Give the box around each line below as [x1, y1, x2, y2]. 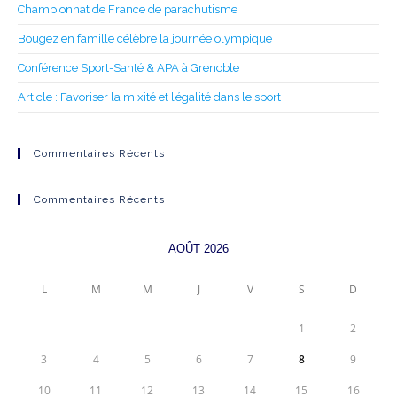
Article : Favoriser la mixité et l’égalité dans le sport [18, 90, 281, 105]
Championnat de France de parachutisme [18, 3, 237, 17]
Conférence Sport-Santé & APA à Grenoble [18, 61, 239, 75]
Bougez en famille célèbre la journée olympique [18, 32, 272, 46]
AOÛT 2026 [168, 242, 229, 256]
